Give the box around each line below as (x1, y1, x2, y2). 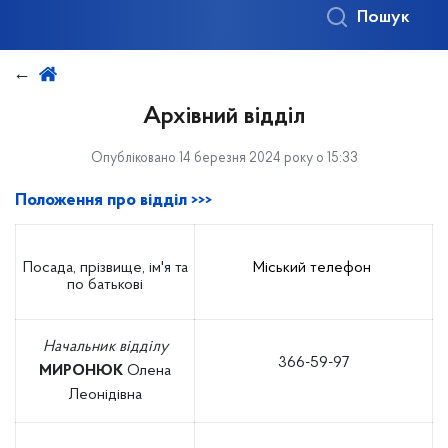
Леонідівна (68, 387, 142, 403)
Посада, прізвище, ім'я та (22, 260, 188, 276)
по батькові (67, 277, 143, 293)
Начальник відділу (42, 339, 168, 355)
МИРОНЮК (39, 363, 123, 379)
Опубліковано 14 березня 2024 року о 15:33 (90, 151, 358, 166)
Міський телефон (252, 260, 375, 276)
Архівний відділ (143, 105, 305, 129)
